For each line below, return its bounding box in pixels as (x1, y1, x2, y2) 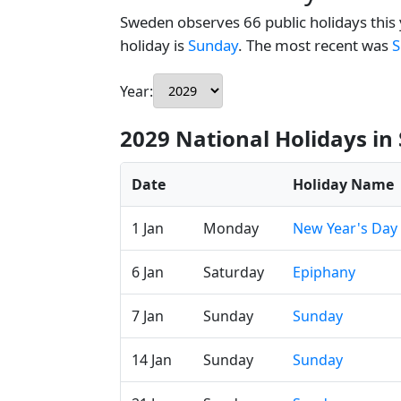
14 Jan (132, 350, 172, 370)
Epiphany (293, 262, 355, 282)
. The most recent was (238, 35, 392, 55)
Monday (203, 218, 259, 238)
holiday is (120, 35, 188, 55)
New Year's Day (293, 218, 397, 238)
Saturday (203, 262, 264, 282)
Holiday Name (293, 175, 394, 194)
